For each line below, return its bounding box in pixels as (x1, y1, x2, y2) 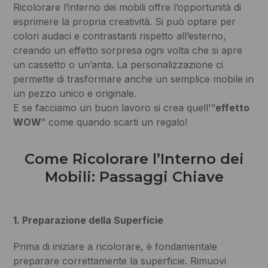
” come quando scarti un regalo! (41, 116, 188, 129)
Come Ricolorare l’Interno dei (24, 150, 244, 168)
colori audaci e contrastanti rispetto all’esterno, (13, 30, 227, 42)
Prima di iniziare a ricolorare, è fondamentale (13, 240, 218, 253)
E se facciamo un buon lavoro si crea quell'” (13, 102, 216, 114)
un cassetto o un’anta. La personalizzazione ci (13, 59, 224, 71)
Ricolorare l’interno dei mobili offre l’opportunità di (13, 1, 242, 14)
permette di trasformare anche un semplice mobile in (13, 73, 254, 86)
